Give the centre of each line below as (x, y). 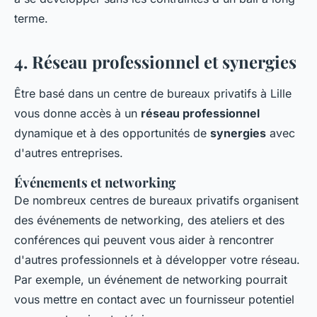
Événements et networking (95, 182)
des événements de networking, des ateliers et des (149, 220)
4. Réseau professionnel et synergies (155, 62)
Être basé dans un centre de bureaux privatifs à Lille (153, 93)
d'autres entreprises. (69, 153)
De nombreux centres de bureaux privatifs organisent (156, 200)
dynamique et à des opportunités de (112, 133)
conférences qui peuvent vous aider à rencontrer (144, 240)
